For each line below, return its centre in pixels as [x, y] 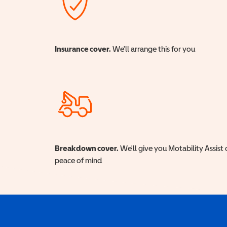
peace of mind [78, 160]
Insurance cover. [83, 49]
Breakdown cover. [87, 148]
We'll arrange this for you [153, 49]
